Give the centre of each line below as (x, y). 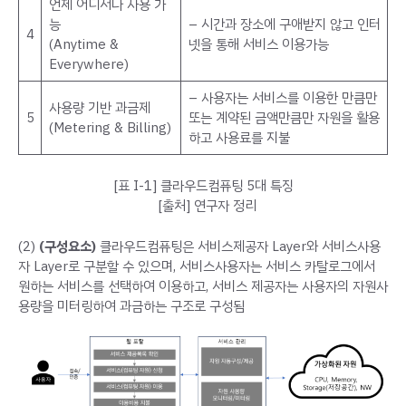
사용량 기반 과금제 (99, 108)
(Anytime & (83, 45)
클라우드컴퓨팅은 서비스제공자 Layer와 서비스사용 (240, 246)
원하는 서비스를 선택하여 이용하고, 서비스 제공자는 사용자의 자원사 (203, 286)
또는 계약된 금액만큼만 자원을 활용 (284, 118)
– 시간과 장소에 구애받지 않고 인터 (284, 25)
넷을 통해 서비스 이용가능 (258, 45)
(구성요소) (69, 246)
